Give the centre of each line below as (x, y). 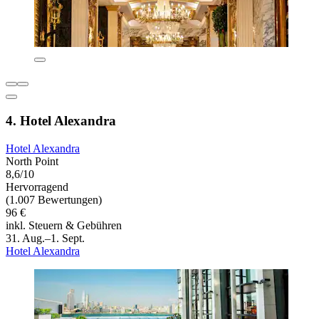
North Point (32, 161)
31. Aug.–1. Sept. (45, 238)
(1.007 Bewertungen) (54, 199)
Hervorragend (37, 187)
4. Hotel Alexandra (61, 120)
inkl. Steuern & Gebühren (64, 225)
